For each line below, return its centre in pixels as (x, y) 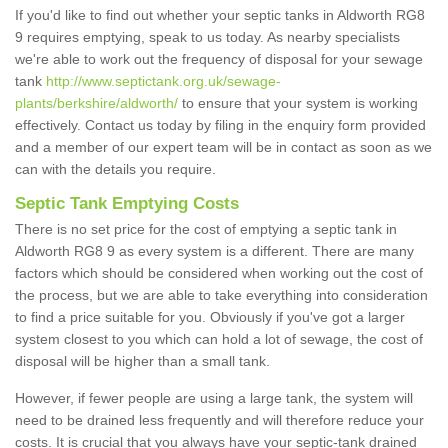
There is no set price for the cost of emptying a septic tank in (206, 229)
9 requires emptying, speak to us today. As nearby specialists (207, 37)
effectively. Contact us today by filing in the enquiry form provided (220, 125)
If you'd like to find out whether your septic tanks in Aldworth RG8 (220, 15)
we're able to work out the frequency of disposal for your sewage (219, 59)
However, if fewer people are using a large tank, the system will (214, 398)
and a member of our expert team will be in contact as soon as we (223, 147)
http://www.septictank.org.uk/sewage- (163, 81)
